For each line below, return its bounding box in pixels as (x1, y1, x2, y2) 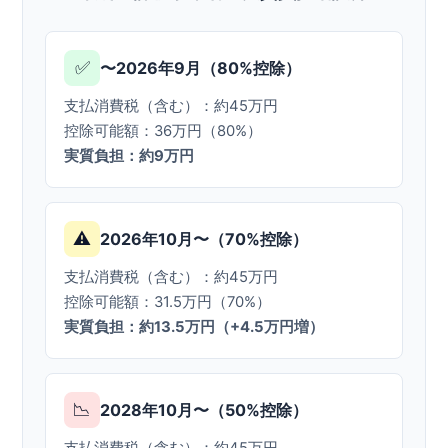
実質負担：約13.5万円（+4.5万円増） (64, 318, 325, 337)
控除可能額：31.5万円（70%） (64, 293, 272, 312)
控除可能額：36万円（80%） (64, 122, 263, 141)
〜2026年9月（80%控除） (100, 57, 302, 78)
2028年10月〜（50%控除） (100, 399, 309, 420)
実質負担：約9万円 (64, 147, 195, 166)
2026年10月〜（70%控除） (100, 228, 309, 249)
